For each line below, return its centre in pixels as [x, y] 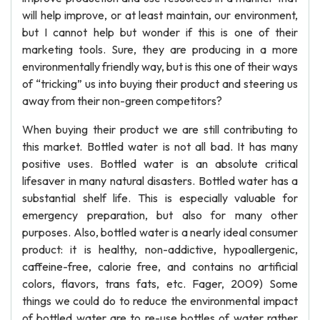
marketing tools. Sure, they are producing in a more [160, 49]
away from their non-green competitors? [122, 101]
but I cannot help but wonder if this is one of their [160, 32]
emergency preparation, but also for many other [160, 215]
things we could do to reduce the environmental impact [160, 301]
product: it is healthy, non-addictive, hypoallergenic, [160, 249]
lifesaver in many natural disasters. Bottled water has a [160, 181]
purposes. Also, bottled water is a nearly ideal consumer [160, 232]
